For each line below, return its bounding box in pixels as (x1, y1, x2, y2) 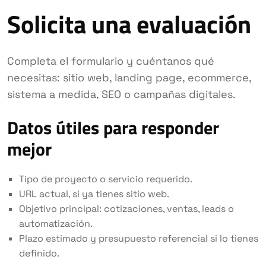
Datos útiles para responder (7, 114, 219, 141)
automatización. (19, 217, 93, 230)
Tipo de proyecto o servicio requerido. (19, 173, 192, 185)
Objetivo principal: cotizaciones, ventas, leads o (19, 202, 234, 215)
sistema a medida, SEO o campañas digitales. (7, 87, 236, 101)
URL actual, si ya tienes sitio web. (19, 188, 169, 200)
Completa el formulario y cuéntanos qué (7, 54, 214, 68)
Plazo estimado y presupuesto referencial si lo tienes (19, 232, 258, 245)
